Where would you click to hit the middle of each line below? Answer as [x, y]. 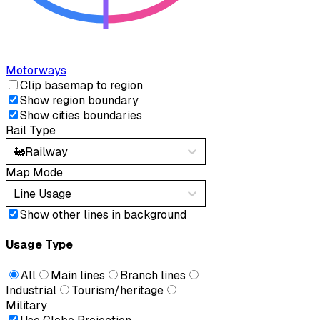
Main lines [78, 275]
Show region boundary [79, 101]
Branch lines [153, 275]
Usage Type [39, 245]
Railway [46, 151]
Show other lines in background [103, 215]
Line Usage [42, 194]
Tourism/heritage [117, 290]
